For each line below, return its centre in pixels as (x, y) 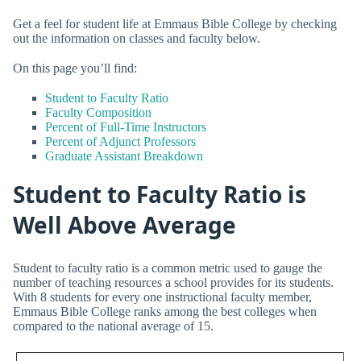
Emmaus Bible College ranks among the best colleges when (165, 311)
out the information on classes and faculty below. (137, 38)
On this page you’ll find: (75, 68)
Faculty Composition (98, 112)
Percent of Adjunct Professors (120, 141)
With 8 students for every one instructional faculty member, (162, 297)
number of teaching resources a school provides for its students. (173, 282)
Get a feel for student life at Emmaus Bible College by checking (175, 23)
